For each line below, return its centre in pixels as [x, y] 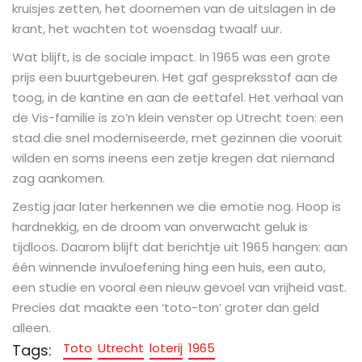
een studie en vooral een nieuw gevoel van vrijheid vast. [179, 287]
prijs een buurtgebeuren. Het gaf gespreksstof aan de [175, 77]
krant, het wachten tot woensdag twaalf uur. [147, 28]
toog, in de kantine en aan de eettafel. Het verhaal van [178, 97]
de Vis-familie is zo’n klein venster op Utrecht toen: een [178, 117]
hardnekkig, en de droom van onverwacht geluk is [160, 226]
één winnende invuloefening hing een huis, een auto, [169, 267]
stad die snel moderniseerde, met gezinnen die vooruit [177, 137]
